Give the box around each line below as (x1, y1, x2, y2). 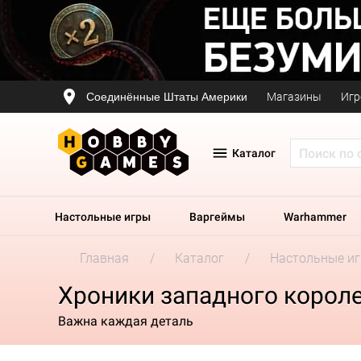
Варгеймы (189, 210, 245, 223)
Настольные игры (55, 210, 151, 223)
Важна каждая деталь (58, 313, 193, 329)
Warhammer (284, 210, 346, 223)
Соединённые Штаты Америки (86, 89, 247, 103)
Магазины (267, 90, 322, 103)
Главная (80, 251, 129, 266)
